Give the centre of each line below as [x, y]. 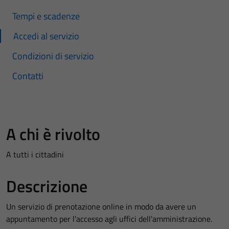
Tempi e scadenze [46, 16]
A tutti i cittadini [35, 154]
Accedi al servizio [46, 36]
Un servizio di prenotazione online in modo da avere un [101, 207]
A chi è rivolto [53, 134]
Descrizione [47, 186]
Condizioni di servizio [53, 56]
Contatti [28, 76]
